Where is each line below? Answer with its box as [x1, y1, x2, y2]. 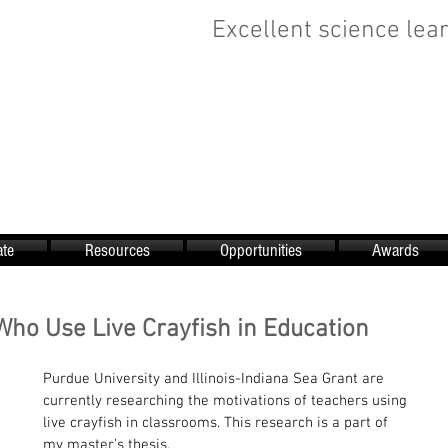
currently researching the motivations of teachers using [43, 392, 411, 410]
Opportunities [220, 240, 302, 261]
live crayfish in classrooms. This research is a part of [43, 414, 392, 432]
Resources [84, 240, 150, 261]
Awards [372, 240, 419, 261]
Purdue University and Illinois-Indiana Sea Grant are [43, 370, 388, 388]
